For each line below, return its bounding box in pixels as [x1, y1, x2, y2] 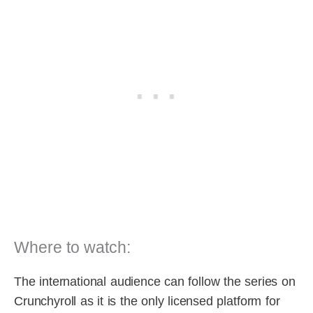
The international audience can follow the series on [14, 274, 296, 289]
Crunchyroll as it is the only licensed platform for [14, 293, 280, 308]
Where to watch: [14, 238, 131, 256]
